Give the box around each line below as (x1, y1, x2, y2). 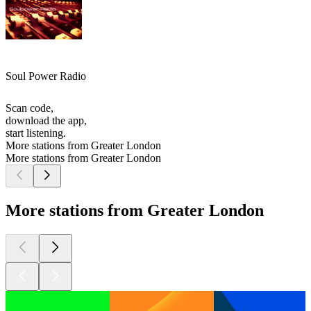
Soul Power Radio (6, 70, 86, 83)
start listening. (6, 127, 66, 140)
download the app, (6, 115, 87, 127)
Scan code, (6, 102, 53, 115)
